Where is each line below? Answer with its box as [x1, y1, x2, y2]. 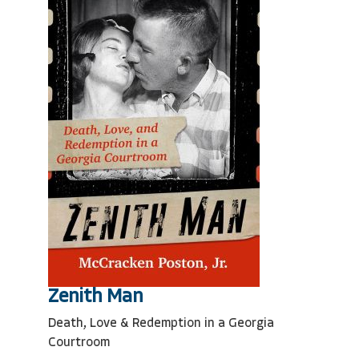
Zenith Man [48, 288, 143, 307]
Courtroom [48, 337, 110, 349]
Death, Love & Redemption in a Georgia [48, 317, 274, 330]
